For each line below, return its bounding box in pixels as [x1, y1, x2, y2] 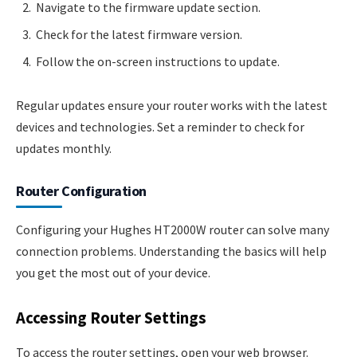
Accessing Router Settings [16, 308, 206, 329]
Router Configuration [16, 182, 147, 201]
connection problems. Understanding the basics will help [16, 243, 327, 260]
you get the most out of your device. [16, 265, 210, 281]
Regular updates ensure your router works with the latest [16, 97, 328, 114]
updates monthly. [16, 140, 112, 157]
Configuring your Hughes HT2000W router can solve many [16, 222, 329, 238]
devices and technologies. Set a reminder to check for [16, 119, 304, 135]
